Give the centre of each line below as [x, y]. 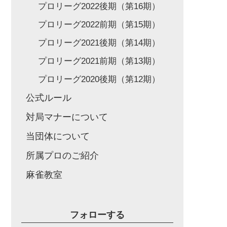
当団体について [58, 136]
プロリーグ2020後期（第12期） [99, 79]
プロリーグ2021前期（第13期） [99, 61]
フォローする [97, 215]
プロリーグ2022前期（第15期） [99, 25]
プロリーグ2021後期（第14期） [99, 43]
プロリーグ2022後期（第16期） [99, 6]
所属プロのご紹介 [62, 156]
